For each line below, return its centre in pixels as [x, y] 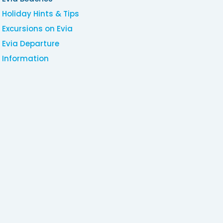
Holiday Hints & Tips [41, 13]
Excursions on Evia [38, 28]
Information [26, 58]
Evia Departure [31, 43]
